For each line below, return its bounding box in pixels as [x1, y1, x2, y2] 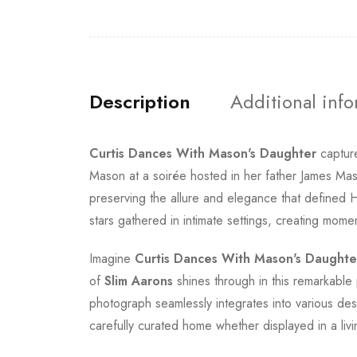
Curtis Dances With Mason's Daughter [89, 144, 316, 163]
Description [89, 88, 190, 116]
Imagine [89, 249, 135, 268]
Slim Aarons [104, 272, 173, 290]
